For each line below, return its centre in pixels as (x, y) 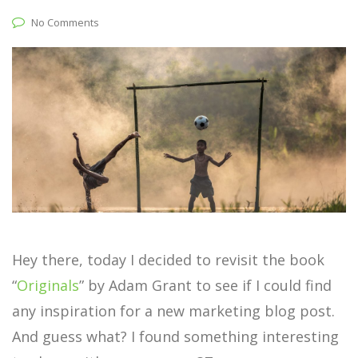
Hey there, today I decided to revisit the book (168, 260)
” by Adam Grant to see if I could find (205, 286)
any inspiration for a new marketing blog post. (173, 311)
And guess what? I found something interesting (175, 337)
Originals (48, 286)
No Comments (65, 22)
